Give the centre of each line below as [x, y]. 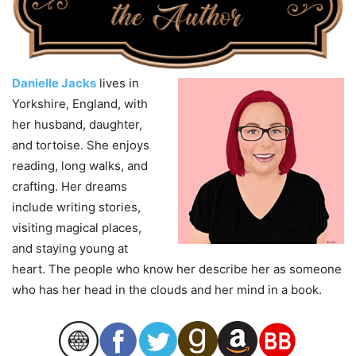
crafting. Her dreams [70, 187]
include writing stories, [76, 207]
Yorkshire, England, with [80, 104]
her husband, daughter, [77, 125]
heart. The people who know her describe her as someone [177, 269]
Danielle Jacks [54, 83]
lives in [118, 83]
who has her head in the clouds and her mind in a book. [167, 290]
